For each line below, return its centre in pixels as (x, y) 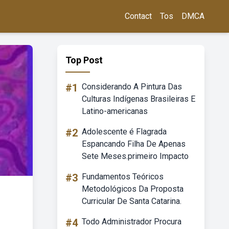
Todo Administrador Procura (132, 222)
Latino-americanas (115, 111)
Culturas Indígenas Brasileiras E (139, 99)
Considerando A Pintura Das (132, 87)
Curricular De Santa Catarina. (132, 201)
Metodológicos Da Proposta (133, 189)
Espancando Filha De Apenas (134, 144)
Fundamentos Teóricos (123, 177)
